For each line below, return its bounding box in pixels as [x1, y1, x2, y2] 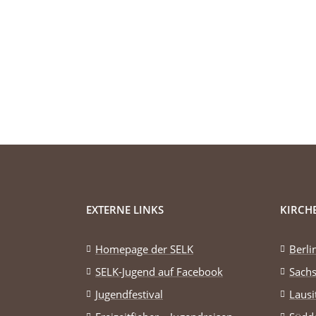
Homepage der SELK [95, 242, 193, 256]
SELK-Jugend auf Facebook [95, 265, 223, 279]
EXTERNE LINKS [86, 202, 164, 217]
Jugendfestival [95, 287, 163, 301]
